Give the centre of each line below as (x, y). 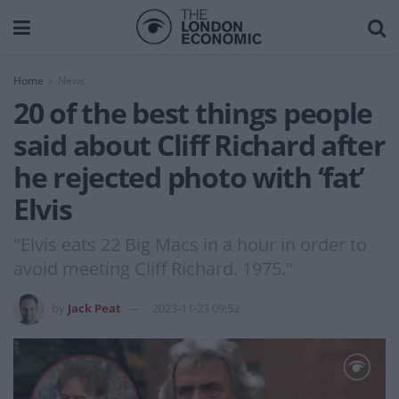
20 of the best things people (193, 113)
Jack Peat (94, 308)
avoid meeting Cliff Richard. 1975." (153, 268)
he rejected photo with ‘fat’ (189, 177)
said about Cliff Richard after (199, 145)
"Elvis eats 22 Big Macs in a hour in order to (190, 244)
